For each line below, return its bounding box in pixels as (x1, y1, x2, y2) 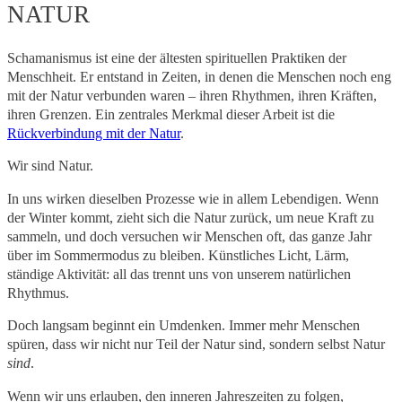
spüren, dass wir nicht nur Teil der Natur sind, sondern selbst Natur (7, 336, 385, 353)
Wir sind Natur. (7, 158, 93, 174)
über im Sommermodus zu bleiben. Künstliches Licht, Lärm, (7, 247, 349, 263)
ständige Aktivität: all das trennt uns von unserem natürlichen (7, 266, 351, 282)
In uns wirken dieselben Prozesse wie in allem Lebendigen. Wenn (7, 190, 379, 206)
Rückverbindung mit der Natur (7, 125, 180, 141)
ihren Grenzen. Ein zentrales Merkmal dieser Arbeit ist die (7, 106, 335, 122)
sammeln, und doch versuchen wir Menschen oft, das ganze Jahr (7, 228, 371, 244)
